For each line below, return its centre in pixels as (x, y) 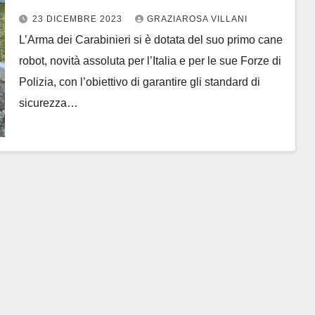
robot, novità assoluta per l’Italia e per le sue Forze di (150, 60)
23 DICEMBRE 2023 (78, 19)
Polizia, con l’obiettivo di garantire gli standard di (139, 82)
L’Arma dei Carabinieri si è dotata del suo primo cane (150, 39)
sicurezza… (48, 103)
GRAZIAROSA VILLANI (197, 19)
